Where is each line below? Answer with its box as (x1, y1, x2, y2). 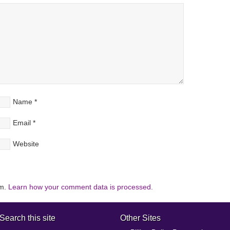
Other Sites (120, 214, 161, 222)
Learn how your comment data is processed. (8, 183, 153, 191)
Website (13, 140, 39, 148)
